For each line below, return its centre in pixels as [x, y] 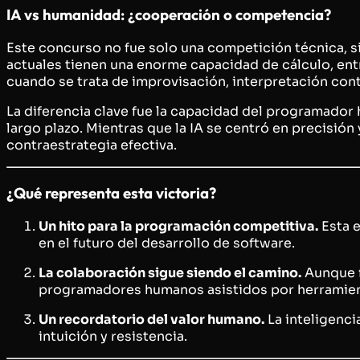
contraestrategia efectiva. [92, 145]
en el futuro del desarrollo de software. [167, 243]
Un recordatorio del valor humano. [151, 319]
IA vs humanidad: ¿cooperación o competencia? [169, 15]
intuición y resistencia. [113, 336]
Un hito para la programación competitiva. [178, 226]
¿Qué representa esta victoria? [111, 192]
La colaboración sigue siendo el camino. [170, 272]
